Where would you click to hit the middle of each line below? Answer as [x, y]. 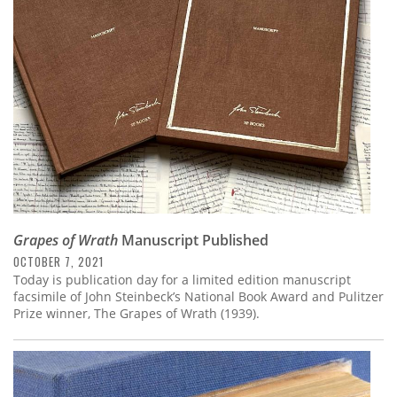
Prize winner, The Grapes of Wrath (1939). [136, 314]
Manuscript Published [193, 241]
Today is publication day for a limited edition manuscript [182, 280]
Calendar [54, 51]
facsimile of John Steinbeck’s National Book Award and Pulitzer [198, 297]
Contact [48, 99]
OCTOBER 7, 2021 [58, 262]
